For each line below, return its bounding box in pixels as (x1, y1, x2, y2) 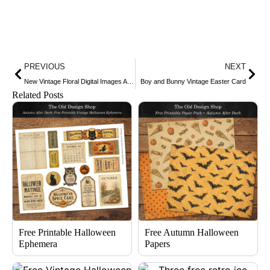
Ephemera (19, 239, 57, 250)
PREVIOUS (24, 62, 65, 72)
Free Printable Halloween (19, 227, 116, 238)
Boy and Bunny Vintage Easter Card (140, 78, 246, 86)
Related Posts (12, 90, 63, 101)
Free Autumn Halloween (145, 227, 239, 238)
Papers (145, 239, 170, 250)
